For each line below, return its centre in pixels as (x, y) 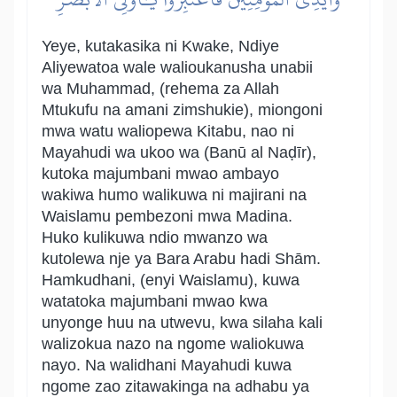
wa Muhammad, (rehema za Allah (160, 89)
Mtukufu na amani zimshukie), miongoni (182, 110)
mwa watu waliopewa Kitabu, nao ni (168, 131)
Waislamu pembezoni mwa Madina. (167, 216)
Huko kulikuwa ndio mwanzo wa (155, 237)
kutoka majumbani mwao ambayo (160, 174)
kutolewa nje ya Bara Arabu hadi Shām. (181, 259)
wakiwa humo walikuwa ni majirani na (174, 195)
